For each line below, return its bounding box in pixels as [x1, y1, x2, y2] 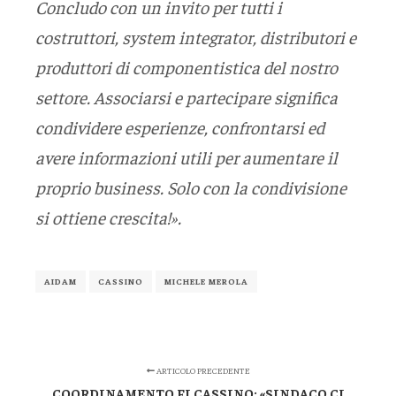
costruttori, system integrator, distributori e [35, 25, 356, 48]
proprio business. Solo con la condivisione [35, 175, 346, 198]
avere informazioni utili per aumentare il [35, 145, 338, 168]
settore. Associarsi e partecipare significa [35, 85, 338, 108]
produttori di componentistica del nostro [35, 55, 338, 78]
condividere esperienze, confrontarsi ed [35, 115, 324, 138]
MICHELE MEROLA [164, 275, 248, 286]
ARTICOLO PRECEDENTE [154, 364, 250, 376]
